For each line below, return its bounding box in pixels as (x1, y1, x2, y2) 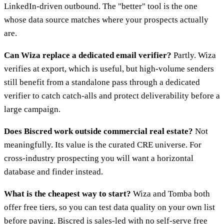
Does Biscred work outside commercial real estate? (4, 126, 193, 136)
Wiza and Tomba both (131, 188, 210, 198)
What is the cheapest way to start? (4, 188, 131, 198)
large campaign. (4, 104, 60, 114)
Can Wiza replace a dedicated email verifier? (4, 50, 171, 60)
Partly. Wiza (171, 50, 216, 60)
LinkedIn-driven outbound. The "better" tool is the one (4, 1, 197, 11)
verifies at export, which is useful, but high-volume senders (4, 63, 214, 73)
